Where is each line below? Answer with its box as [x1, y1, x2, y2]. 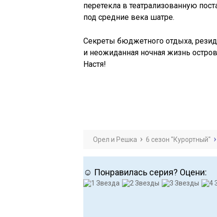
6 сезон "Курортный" [146, 136, 211, 144]
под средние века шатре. [83, 13, 174, 22]
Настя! [83, 60, 106, 69]
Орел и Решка [93, 136, 137, 144]
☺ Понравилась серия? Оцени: [83, 167, 207, 178]
